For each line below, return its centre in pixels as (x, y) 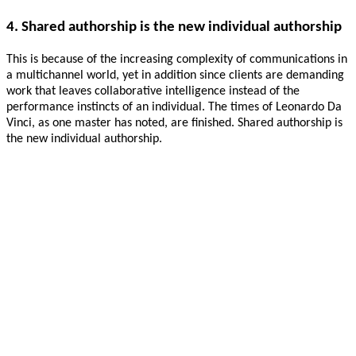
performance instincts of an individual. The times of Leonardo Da (174, 107)
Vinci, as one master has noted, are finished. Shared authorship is (174, 123)
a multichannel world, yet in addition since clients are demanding (175, 75)
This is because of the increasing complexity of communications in (177, 59)
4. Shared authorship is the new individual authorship (174, 28)
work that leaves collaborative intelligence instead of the (153, 91)
